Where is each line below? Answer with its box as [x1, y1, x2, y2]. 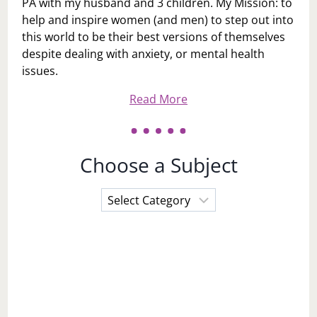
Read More [129, 91, 188, 108]
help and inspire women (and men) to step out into [22, 12, 294, 28]
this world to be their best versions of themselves [22, 29, 286, 45]
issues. [22, 63, 59, 79]
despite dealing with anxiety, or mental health [22, 46, 265, 62]
